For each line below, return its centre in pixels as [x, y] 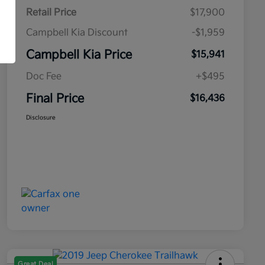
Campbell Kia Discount [77, 33]
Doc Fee [44, 77]
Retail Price [51, 13]
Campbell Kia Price [79, 55]
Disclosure [41, 118]
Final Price [55, 99]
